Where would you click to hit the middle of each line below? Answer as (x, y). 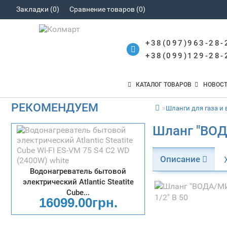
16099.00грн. (78, 203)
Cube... (78, 193)
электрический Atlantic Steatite (78, 182)
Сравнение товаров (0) (107, 9)
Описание (181, 159)
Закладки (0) (37, 9)
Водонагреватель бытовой (78, 171)
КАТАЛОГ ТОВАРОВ (162, 85)
